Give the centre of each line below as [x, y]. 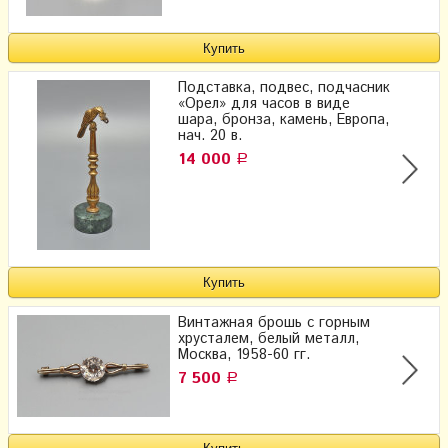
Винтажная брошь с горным [274, 322]
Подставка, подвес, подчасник [284, 88]
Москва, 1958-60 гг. [244, 354]
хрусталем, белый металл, [268, 338]
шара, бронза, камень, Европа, [283, 120]
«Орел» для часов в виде [264, 104]
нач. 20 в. [210, 136]
